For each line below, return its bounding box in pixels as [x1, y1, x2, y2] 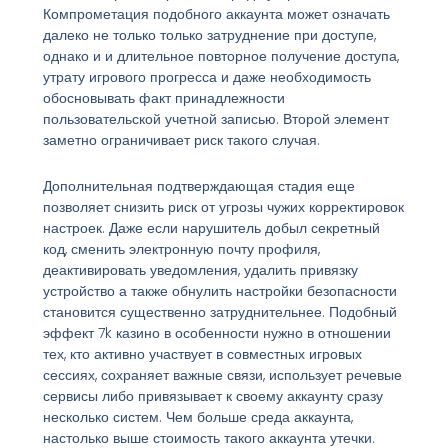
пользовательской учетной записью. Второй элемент [42, 109, 389, 130]
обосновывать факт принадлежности [42, 88, 285, 109]
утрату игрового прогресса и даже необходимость [42, 67, 371, 88]
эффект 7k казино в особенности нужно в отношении [42, 322, 391, 343]
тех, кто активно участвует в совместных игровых [42, 343, 362, 364]
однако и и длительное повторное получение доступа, [42, 46, 399, 67]
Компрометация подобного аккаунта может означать [42, 4, 390, 25]
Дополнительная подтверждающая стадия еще [42, 175, 355, 196]
